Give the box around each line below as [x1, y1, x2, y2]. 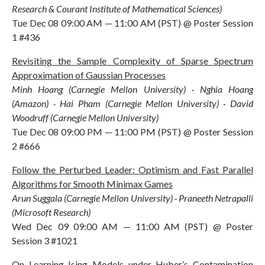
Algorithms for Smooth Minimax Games [12, 177, 173, 189]
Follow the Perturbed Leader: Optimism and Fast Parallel [12, 163, 253, 175]
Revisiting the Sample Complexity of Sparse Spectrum [12, 54, 253, 66]
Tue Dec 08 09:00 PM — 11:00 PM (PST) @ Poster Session [12, 125, 253, 137]
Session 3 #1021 [12, 234, 77, 246]
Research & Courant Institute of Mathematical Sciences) [12, 2, 222, 14]
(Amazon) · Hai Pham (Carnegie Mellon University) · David [12, 97, 253, 109]
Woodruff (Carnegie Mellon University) [12, 111, 159, 123]
